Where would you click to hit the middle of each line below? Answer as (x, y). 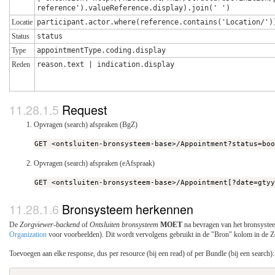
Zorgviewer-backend (50, 224)
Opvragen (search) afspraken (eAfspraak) (94, 164)
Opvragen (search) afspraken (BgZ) (86, 125)
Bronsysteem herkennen (128, 209)
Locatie (22, 22)
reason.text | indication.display (106, 65)
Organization (28, 234)
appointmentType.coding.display (101, 51)
